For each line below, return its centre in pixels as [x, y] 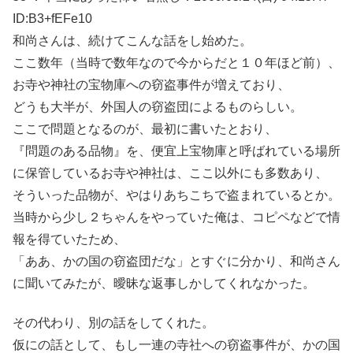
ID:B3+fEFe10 [52, 19]
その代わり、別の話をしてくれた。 [113, 323]
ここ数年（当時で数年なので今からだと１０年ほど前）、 [176, 63]
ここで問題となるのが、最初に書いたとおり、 [145, 129]
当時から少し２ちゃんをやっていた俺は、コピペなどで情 [176, 217]
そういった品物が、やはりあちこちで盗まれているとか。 [176, 195]
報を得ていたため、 [69, 240]
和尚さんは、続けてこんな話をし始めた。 [132, 41]
